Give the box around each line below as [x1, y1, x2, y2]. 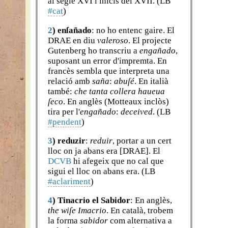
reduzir [58, 136, 86, 146]
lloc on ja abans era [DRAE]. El [48, 146, 161, 156]
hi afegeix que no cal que [71, 156, 164, 166]
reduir [90, 136, 113, 146]
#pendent [48, 117, 82, 127]
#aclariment [48, 177, 91, 187]
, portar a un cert [112, 136, 172, 146]
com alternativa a [108, 216, 173, 226]
